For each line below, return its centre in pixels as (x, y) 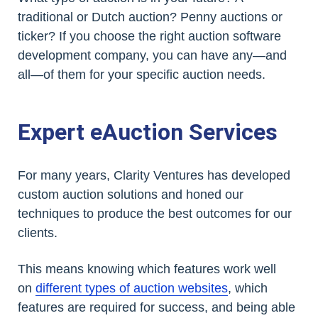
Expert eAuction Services (148, 132)
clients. (38, 232)
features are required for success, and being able (157, 307)
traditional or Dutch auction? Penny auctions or (150, 17)
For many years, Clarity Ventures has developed (154, 175)
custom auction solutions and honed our (131, 194)
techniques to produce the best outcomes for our (155, 213)
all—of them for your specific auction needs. (142, 74)
